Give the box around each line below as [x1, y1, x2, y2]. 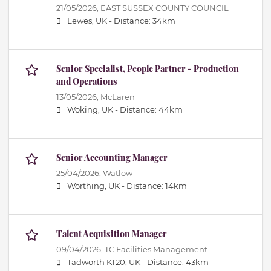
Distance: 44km [120, 105, 183, 114]
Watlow [103, 168, 132, 178]
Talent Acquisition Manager [56, 227, 167, 240]
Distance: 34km [114, 16, 175, 25]
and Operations [56, 75, 117, 87]
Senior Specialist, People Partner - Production [56, 62, 239, 74]
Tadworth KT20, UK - [67, 257, 147, 267]
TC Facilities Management [105, 244, 207, 254]
